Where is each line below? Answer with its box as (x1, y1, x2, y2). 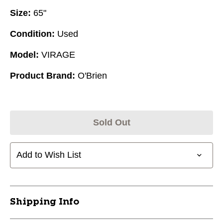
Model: (10, 49, 39, 60)
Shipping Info (10, 197, 79, 207)
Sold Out (93, 117, 130, 127)
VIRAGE (41, 49, 75, 60)
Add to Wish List (16, 150, 81, 160)
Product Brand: (10, 70, 75, 81)
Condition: (10, 28, 55, 39)
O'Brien (78, 70, 107, 81)
